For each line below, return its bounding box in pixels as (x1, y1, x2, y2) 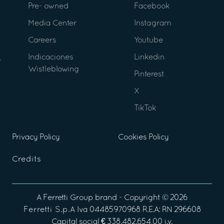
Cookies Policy (118, 133, 168, 141)
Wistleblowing (28, 65, 79, 73)
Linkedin (134, 53, 164, 61)
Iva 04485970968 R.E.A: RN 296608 (74, 206, 201, 213)
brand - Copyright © (93, 194, 170, 201)
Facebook (134, 2, 169, 10)
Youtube (134, 36, 163, 44)
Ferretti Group (43, 194, 93, 201)
